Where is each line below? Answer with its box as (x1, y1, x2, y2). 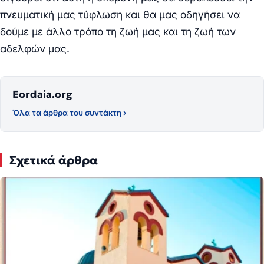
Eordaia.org (12, 87, 72, 101)
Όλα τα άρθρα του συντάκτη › (12, 107, 126, 117)
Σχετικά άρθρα (9, 152, 98, 168)
